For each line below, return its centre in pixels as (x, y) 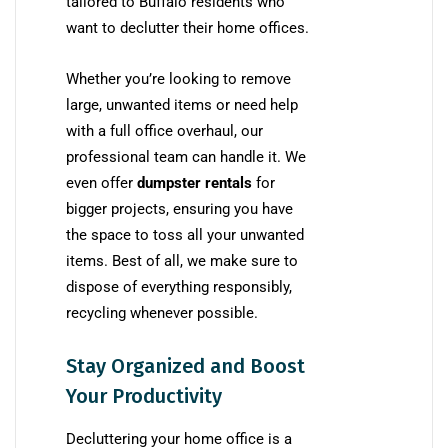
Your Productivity (144, 396)
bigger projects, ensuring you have (179, 209)
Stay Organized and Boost (185, 366)
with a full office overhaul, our (164, 131)
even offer (101, 183)
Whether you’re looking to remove (178, 79)
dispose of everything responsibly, (179, 287)
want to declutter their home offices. (187, 28)
